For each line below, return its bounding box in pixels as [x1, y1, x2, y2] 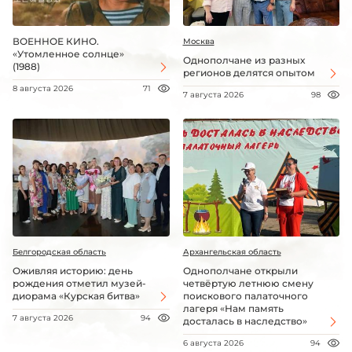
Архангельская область [182, 246, 281, 257]
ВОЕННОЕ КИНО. [13, 35, 99, 48]
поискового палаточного [182, 289, 308, 302]
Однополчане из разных [182, 54, 305, 67]
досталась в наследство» [182, 314, 307, 327]
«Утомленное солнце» [13, 48, 124, 60]
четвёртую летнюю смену [182, 277, 313, 289]
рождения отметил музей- [13, 277, 146, 289]
